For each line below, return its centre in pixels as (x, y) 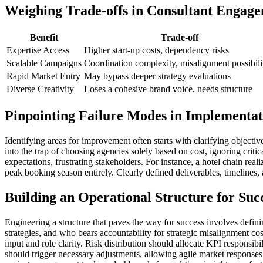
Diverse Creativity (40, 89)
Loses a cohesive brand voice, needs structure (168, 89)
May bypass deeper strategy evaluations (157, 76)
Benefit (44, 37)
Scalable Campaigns (44, 63)
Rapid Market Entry (43, 76)
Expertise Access (38, 50)
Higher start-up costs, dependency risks (156, 50)
